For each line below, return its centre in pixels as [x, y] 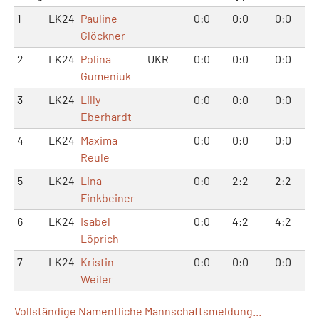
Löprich [100, 238]
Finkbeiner [108, 197]
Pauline [99, 18]
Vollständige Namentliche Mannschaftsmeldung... [138, 310]
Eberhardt [106, 116]
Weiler [96, 278]
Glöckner [103, 35]
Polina [96, 58]
